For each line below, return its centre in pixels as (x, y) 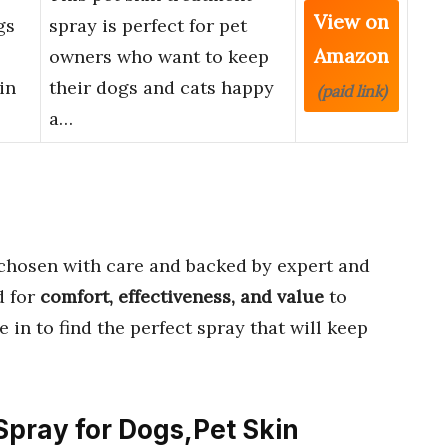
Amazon (351, 56)
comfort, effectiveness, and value (182, 296)
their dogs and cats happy (161, 88)
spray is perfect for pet (148, 26)
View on (351, 22)
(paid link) (351, 91)
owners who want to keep (159, 57)
